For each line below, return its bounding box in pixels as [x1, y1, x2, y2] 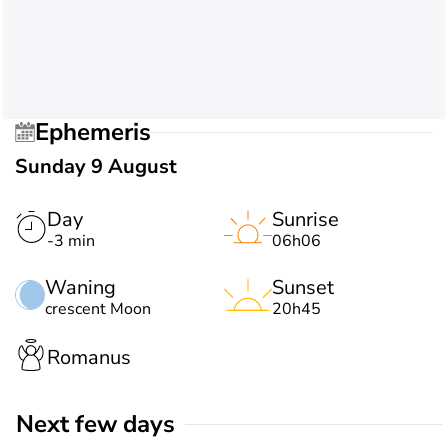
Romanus [47, 343, 131, 371]
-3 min [47, 230, 95, 252]
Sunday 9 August [15, 153, 177, 180]
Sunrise [272, 206, 339, 233]
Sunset [272, 274, 334, 301]
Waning [45, 274, 116, 301]
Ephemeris [49, 115, 151, 148]
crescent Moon [45, 298, 151, 320]
